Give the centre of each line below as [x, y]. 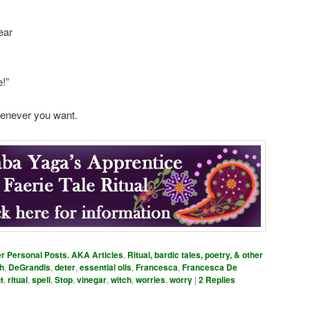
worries [151, 280]
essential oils [106, 267]
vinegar [92, 280]
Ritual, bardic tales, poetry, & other [195, 255]
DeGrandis [29, 267]
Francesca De [210, 267]
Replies [219, 280]
